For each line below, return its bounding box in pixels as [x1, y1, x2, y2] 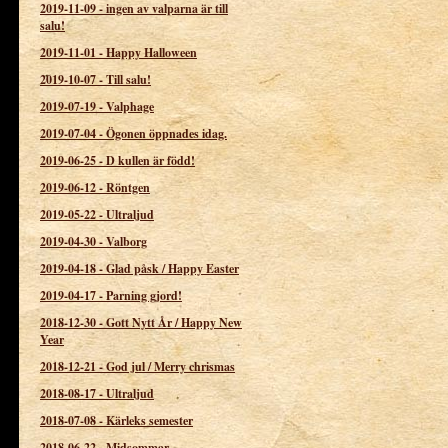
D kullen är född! [106, 151, 195, 169]
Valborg [106, 232, 147, 250]
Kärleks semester [106, 411, 193, 429]
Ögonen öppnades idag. [106, 124, 227, 142]
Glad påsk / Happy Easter [106, 259, 239, 277]
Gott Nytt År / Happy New [106, 313, 242, 331]
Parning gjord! [106, 286, 182, 304]
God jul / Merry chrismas [106, 357, 235, 375]
